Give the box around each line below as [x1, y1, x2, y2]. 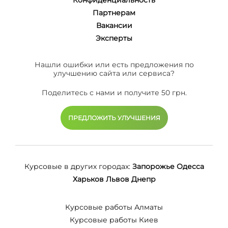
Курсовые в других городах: [24, 161, 130, 171]
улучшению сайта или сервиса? [53, 68, 175, 78]
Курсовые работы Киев [70, 215, 158, 224]
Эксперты [96, 33, 132, 43]
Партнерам [93, 8, 135, 17]
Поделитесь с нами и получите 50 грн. [41, 88, 187, 97]
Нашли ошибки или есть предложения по [34, 60, 194, 69]
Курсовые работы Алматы [65, 202, 163, 212]
